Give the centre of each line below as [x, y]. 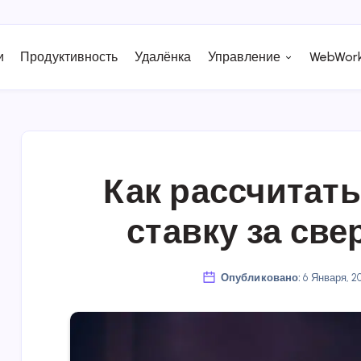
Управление [244, 57]
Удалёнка [163, 57]
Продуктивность [69, 57]
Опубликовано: [261, 278]
